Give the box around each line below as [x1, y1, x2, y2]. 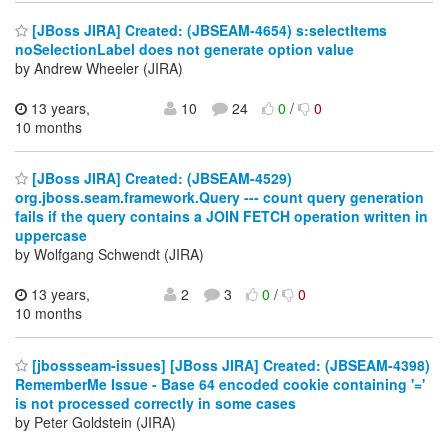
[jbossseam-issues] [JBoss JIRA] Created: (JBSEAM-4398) [28, 354, 430, 375]
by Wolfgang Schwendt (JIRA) [15, 244, 204, 265]
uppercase [15, 225, 87, 246]
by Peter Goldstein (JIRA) [15, 411, 176, 432]
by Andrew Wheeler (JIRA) [15, 57, 183, 78]
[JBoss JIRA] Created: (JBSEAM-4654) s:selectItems [28, 19, 387, 40]
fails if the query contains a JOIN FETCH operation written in [15, 206, 428, 227]
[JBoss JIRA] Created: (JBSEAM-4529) [28, 168, 292, 189]
